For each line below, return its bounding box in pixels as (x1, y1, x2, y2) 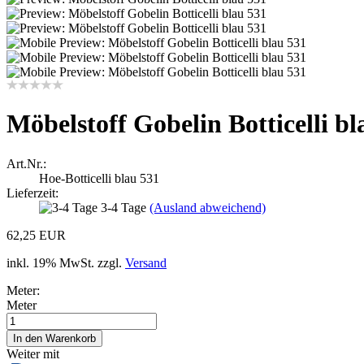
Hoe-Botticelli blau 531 (39, 171, 159, 185)
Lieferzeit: (6, 185, 58, 200)
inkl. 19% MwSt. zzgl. (6, 255, 125, 270)
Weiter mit (6, 346, 59, 361)
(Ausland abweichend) (149, 200, 266, 214)
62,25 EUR (6, 227, 66, 242)
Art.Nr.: (6, 156, 46, 171)
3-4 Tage (101, 200, 149, 214)
